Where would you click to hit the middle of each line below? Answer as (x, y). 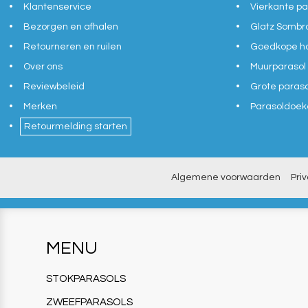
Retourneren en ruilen (73, 47)
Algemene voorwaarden (226, 177)
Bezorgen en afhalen (71, 27)
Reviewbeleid (54, 87)
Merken (41, 107)
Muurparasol (278, 67)
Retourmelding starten (76, 126)
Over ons (43, 67)
